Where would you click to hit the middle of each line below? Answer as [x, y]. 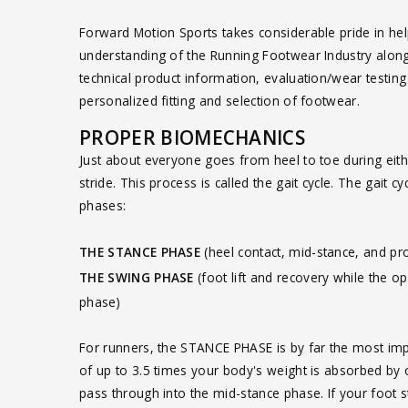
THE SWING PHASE [137, 277]
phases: [103, 205]
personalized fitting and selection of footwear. [220, 100]
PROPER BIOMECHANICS [193, 137]
